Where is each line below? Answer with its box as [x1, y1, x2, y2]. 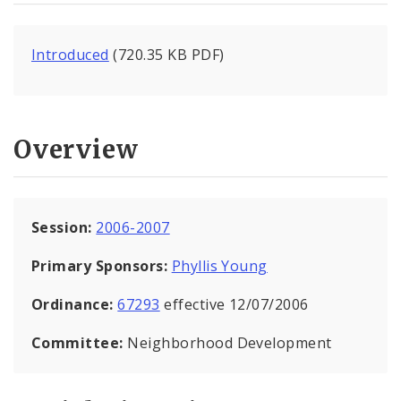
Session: [31, 217, 97, 237]
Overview [13, 132, 139, 166]
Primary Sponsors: [31, 255, 168, 276]
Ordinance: [31, 294, 118, 314]
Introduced [31, 45, 109, 65]
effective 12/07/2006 [159, 294, 309, 314]
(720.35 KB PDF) [108, 45, 225, 65]
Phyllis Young [171, 255, 268, 276]
